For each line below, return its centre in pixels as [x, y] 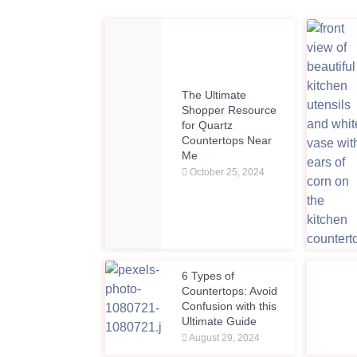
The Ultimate [214, 94]
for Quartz [208, 125]
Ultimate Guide [220, 322]
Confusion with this [229, 306]
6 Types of [208, 276]
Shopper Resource [229, 110]
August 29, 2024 [224, 338]
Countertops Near [227, 140]
